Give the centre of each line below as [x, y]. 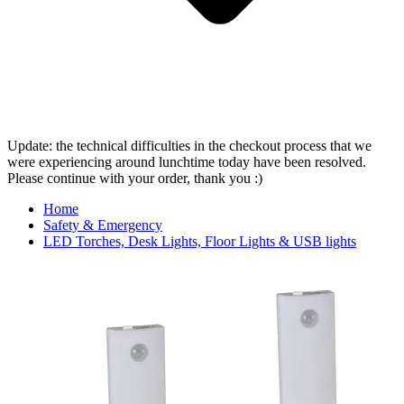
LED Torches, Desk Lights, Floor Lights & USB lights [200, 242]
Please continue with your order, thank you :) [135, 179]
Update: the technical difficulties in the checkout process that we [189, 146]
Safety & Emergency [103, 225]
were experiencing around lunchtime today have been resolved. [187, 162]
